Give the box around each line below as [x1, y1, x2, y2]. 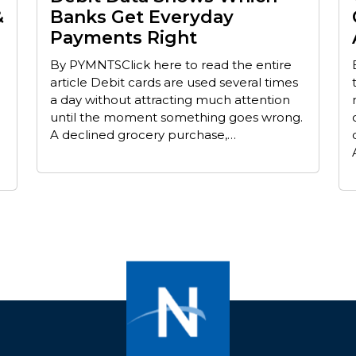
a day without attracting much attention [50, 91, 290, 107]
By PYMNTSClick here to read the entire [50, 56, 292, 72]
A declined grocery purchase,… [50, 126, 236, 142]
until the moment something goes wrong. [50, 109, 303, 125]
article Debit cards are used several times [50, 74, 298, 90]
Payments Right [50, 26, 197, 48]
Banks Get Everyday [50, 6, 234, 28]
